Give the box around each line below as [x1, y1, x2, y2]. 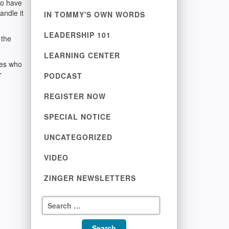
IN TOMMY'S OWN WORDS [44, 9, 145, 19]
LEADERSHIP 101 [44, 30, 111, 40]
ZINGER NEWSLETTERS [44, 173, 136, 183]
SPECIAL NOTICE [44, 111, 111, 122]
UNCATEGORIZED [44, 132, 112, 142]
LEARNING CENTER [44, 50, 120, 60]
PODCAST [44, 71, 82, 81]
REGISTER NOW [44, 91, 106, 101]
